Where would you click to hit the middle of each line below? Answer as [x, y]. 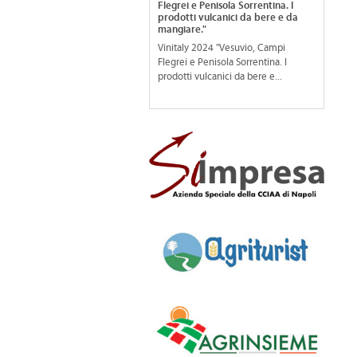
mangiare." [182, 29]
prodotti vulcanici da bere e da [228, 17]
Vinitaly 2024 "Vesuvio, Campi [222, 48]
